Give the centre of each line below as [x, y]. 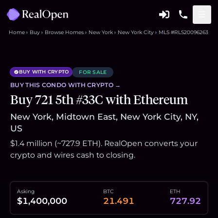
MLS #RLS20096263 [183, 32]
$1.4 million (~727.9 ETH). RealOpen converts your [104, 143]
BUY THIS [26, 85]
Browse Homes [64, 32]
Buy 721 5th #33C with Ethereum [99, 100]
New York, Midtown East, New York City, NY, [104, 117]
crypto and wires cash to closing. [73, 155]
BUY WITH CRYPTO [44, 72]
